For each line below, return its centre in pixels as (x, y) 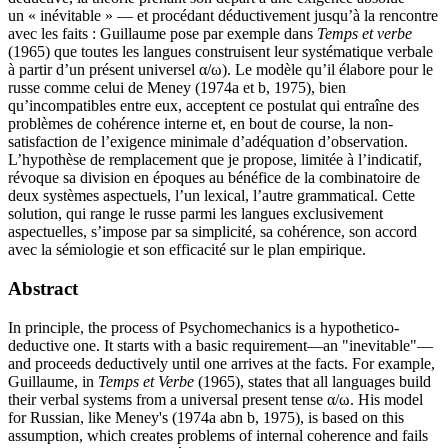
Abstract (43, 288)
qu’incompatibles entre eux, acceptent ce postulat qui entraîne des (213, 106)
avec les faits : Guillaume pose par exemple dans (162, 34)
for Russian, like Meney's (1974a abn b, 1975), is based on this (206, 417)
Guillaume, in (53, 381)
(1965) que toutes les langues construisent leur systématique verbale (220, 52)
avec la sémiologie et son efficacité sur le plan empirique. (187, 250)
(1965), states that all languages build (312, 381)
